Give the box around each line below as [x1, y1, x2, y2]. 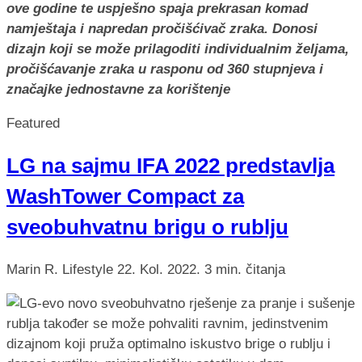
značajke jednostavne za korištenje [6, 81, 230, 97]
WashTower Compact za [6, 184, 244, 208]
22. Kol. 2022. [117, 262, 204, 277]
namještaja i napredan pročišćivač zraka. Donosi [6, 20, 318, 36]
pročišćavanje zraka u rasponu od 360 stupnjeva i [6, 61, 323, 77]
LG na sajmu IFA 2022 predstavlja [6, 154, 335, 177]
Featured [6, 115, 60, 131]
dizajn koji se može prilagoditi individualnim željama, [6, 40, 349, 57]
